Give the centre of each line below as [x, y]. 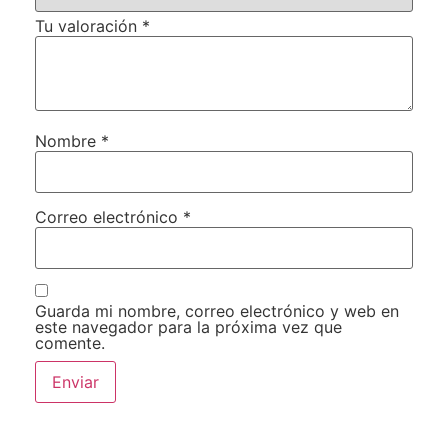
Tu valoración [88, 26]
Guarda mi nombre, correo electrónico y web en [217, 311]
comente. [70, 343]
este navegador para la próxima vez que [188, 327]
